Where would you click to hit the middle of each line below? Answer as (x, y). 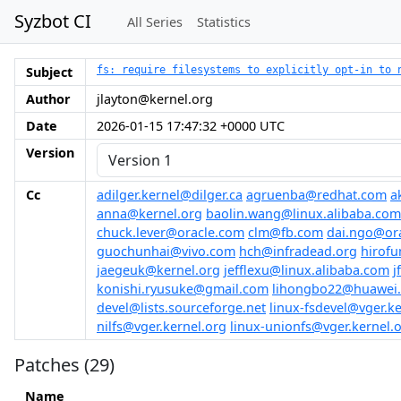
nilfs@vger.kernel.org (162, 326)
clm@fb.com (286, 232)
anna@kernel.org (149, 213)
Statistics (224, 21)
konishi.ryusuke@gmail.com (183, 289)
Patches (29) (64, 365)
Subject (49, 72)
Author (48, 99)
